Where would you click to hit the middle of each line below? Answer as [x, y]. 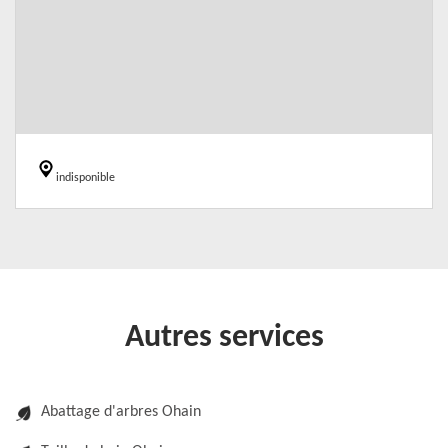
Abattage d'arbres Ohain [121, 412]
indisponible [85, 178]
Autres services [224, 338]
